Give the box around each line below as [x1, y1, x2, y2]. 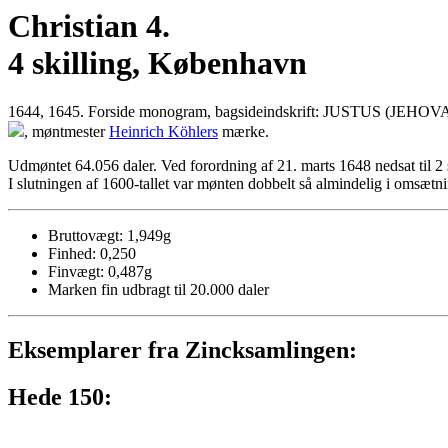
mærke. [218, 123, 269, 141]
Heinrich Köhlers [109, 123, 218, 141]
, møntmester [24, 123, 109, 141]
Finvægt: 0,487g [48, 263, 152, 281]
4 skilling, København [8, 45, 307, 81]
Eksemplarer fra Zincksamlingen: [8, 337, 357, 364]
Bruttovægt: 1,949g [48, 227, 171, 245]
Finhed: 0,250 [48, 245, 136, 263]
